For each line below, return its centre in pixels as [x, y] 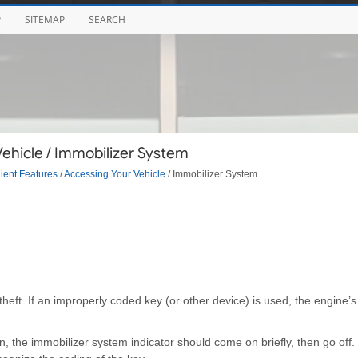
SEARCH [107, 20]
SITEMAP [44, 20]
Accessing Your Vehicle [114, 173]
